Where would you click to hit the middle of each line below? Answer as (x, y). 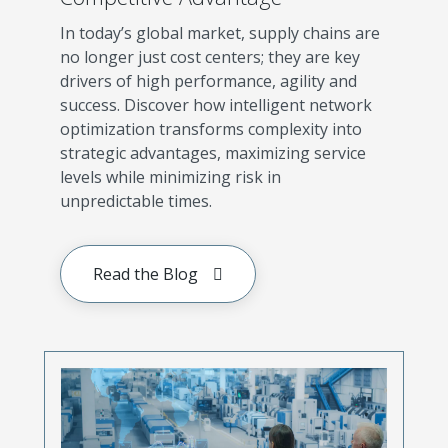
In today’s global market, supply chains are (220, 32)
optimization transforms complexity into (211, 128)
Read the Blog (145, 273)
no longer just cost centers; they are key (210, 56)
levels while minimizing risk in (170, 176)
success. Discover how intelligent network (216, 104)
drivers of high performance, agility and (208, 80)
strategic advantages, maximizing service (213, 152)
